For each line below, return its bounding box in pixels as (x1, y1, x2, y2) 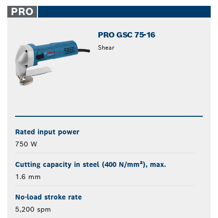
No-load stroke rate (15, 193, 82, 202)
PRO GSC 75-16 (98, 30, 155, 40)
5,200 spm (15, 205, 51, 214)
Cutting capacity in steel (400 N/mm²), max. (15, 160, 166, 169)
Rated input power (15, 127, 79, 137)
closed (113, 4, 135, 13)
